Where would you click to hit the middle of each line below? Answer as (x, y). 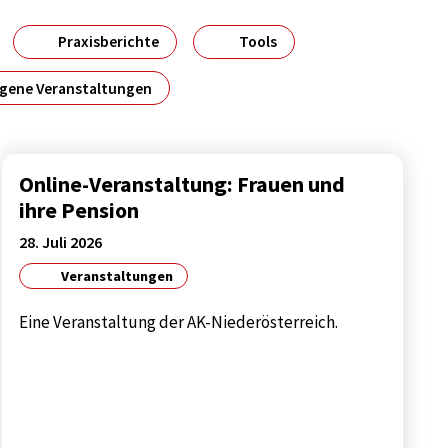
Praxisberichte (107, 41)
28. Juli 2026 (61, 242)
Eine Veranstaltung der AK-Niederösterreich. (179, 322)
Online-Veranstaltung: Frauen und (182, 183)
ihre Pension (79, 209)
